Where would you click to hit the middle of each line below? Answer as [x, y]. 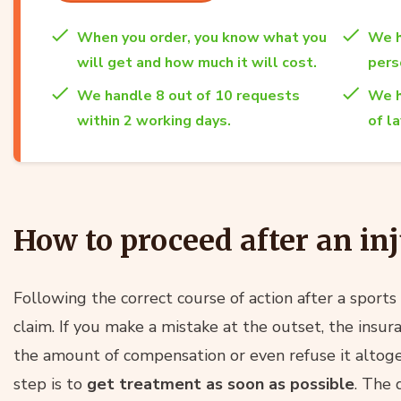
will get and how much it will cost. [197, 62]
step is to [50, 384]
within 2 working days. [154, 120]
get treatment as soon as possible [221, 384]
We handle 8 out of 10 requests [188, 95]
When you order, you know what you [202, 37]
